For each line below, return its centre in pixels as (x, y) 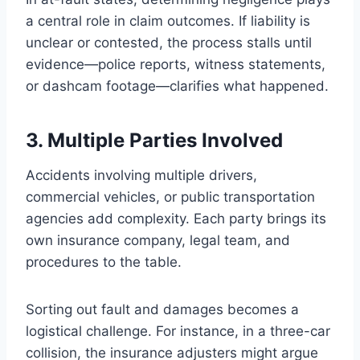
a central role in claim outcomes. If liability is (168, 21)
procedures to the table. (104, 262)
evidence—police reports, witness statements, (176, 65)
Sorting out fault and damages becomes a (162, 310)
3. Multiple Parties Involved (154, 141)
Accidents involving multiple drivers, (141, 176)
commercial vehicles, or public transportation (170, 197)
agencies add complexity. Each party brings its (176, 219)
